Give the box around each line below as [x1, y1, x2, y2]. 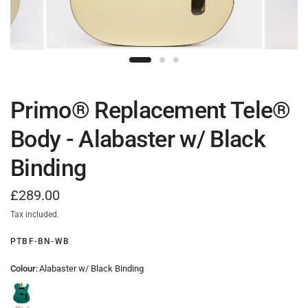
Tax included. [10, 209, 59, 219]
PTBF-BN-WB [10, 236, 69, 246]
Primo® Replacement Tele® [10, 96, 291, 124]
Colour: [10, 263, 38, 274]
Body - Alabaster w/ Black [10, 124, 266, 153]
